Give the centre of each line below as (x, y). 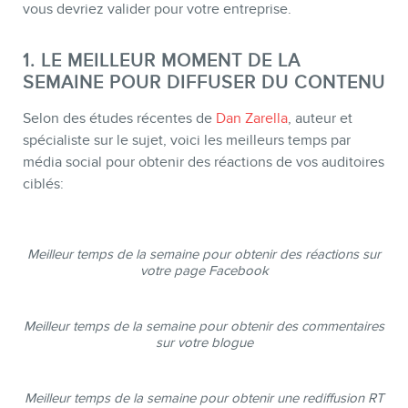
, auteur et (320, 118)
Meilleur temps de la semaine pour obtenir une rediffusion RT (204, 398)
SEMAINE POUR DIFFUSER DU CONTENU (204, 82)
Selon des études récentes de (119, 118)
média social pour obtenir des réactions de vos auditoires (204, 162)
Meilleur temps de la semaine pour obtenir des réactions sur (204, 254)
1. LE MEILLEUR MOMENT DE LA (162, 60)
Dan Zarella (252, 118)
